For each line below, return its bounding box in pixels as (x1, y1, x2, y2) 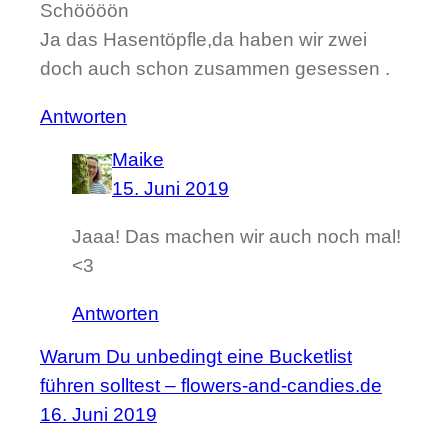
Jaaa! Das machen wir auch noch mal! (72, 225, 401, 247)
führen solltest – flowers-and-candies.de (40, 374, 382, 396)
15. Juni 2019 (112, 177, 229, 199)
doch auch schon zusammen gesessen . (40, 58, 390, 80)
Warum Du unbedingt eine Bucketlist (40, 345, 352, 367)
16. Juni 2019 (40, 403, 157, 425)
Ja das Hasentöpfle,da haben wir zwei (40, 29, 367, 51)
